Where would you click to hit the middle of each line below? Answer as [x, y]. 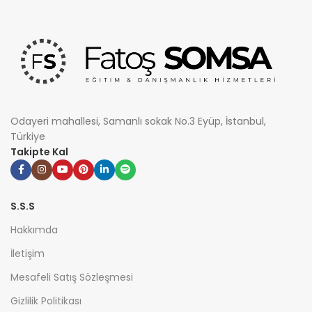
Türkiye [28, 136]
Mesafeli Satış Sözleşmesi [72, 277]
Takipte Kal [39, 151]
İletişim [28, 253]
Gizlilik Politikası [46, 301]
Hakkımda [34, 229]
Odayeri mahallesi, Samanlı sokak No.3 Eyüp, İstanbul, [138, 121]
